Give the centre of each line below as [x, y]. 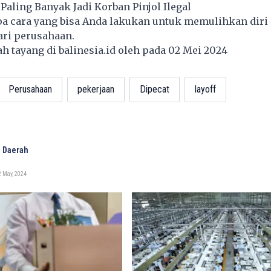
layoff [205, 90]
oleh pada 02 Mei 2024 [174, 51]
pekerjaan [96, 90]
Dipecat [154, 90]
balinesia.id [87, 51]
